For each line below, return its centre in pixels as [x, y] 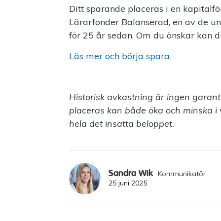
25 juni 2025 [128, 183]
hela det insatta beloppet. [122, 123]
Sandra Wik [131, 173]
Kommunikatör [182, 173]
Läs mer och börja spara [119, 56]
